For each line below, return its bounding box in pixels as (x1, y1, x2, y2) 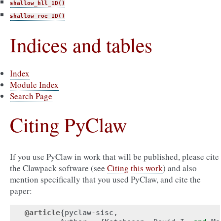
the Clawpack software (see (10, 162, 107, 174)
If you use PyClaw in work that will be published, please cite (10, 151, 219, 162)
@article (25, 208, 60, 217)
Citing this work (107, 162, 163, 174)
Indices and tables (10, 31, 152, 58)
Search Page (10, 90, 52, 102)
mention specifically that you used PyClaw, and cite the (10, 174, 201, 185)
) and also (163, 162, 197, 174)
